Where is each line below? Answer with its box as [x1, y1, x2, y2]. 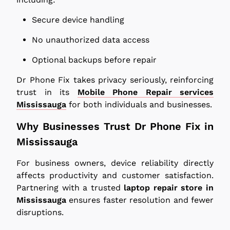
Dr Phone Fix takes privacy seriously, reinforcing [16, 74, 214, 85]
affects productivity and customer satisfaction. [16, 170, 214, 180]
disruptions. [16, 207, 64, 217]
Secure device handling [32, 14, 124, 25]
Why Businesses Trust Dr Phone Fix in [16, 120, 214, 132]
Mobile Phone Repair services [77, 87, 214, 97]
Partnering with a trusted [16, 182, 124, 193]
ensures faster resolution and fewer [66, 195, 214, 205]
